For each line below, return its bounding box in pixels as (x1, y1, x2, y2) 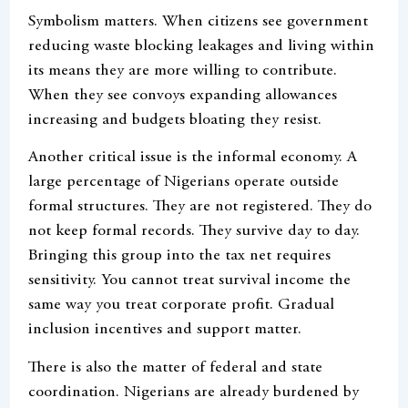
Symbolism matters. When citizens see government (28, 13, 369, 30)
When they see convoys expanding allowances (28, 87, 338, 104)
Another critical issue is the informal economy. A (28, 149, 358, 167)
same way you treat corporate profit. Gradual (28, 297, 335, 314)
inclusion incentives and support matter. (28, 321, 302, 339)
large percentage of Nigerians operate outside (28, 174, 340, 191)
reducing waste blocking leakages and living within (28, 37, 375, 55)
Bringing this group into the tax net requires (28, 248, 331, 265)
